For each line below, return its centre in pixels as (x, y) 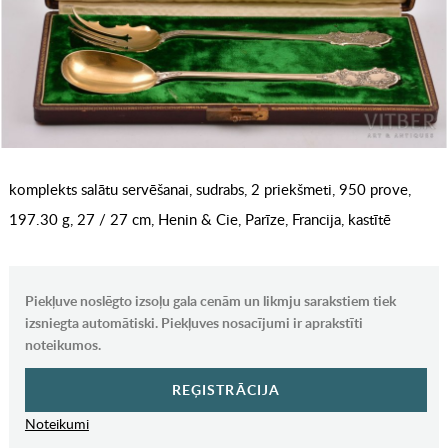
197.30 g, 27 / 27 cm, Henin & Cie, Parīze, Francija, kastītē (199, 219)
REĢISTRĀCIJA (226, 390)
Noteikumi (56, 424)
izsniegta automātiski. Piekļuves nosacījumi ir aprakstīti (193, 323)
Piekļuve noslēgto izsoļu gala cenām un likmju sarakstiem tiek (210, 301)
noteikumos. (62, 345)
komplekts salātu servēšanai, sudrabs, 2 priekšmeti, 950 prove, (209, 189)
